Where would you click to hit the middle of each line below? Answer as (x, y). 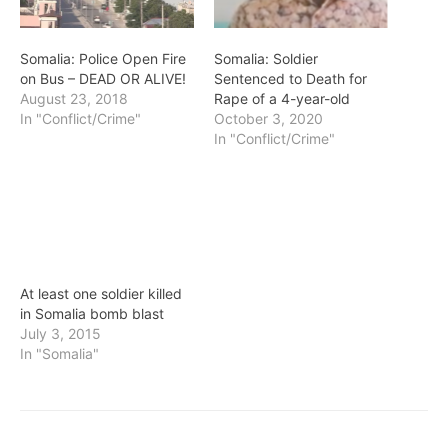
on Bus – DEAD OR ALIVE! (103, 78)
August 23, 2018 (74, 98)
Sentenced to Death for (290, 78)
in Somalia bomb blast (92, 314)
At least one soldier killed (101, 294)
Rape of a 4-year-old (282, 98)
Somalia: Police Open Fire (103, 58)
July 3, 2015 (60, 334)
